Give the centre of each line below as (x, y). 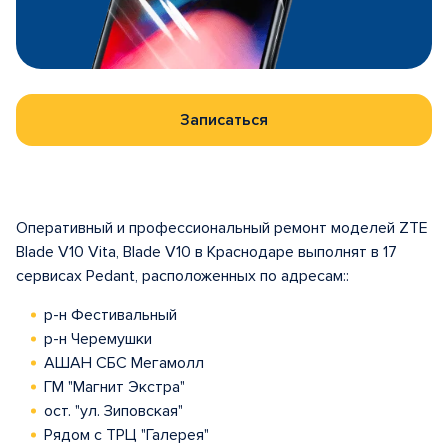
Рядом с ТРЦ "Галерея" (126, 435)
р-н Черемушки (98, 339)
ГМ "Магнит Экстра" (114, 387)
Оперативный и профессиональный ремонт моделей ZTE (222, 228)
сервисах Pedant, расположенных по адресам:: (182, 276)
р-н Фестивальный (110, 315)
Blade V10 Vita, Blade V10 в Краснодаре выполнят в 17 (206, 252)
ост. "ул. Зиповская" (113, 411)
